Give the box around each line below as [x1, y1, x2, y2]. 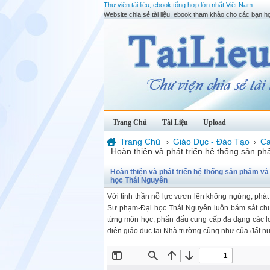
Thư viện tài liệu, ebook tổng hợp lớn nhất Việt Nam [104, 1, 253, 8]
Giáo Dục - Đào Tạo [173, 137, 250, 146]
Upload [203, 118, 226, 127]
